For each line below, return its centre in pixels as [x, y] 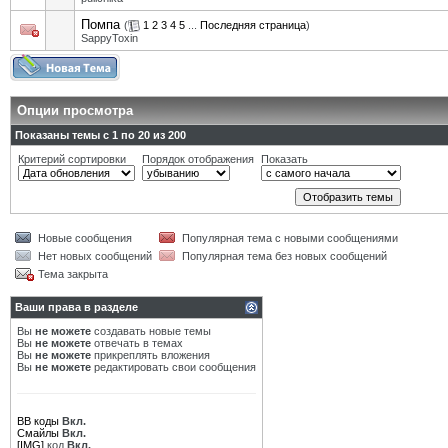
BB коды [38, 421]
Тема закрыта [73, 274]
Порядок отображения [198, 159]
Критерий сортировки [72, 159]
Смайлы [38, 433]
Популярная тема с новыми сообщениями [290, 238]
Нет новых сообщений [95, 256]
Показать [284, 159]
